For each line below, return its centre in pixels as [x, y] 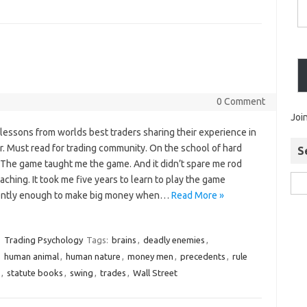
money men [150, 257]
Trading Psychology [43, 240]
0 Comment [241, 101]
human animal [31, 257]
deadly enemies [174, 240]
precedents [202, 257]
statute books [35, 273]
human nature [93, 257]
